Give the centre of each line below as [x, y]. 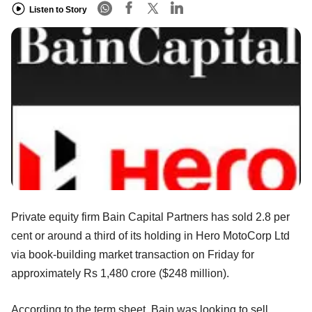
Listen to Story [58, 9]
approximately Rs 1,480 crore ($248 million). [120, 273]
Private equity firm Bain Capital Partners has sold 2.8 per [150, 217]
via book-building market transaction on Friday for [133, 254]
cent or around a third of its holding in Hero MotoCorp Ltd [150, 235]
